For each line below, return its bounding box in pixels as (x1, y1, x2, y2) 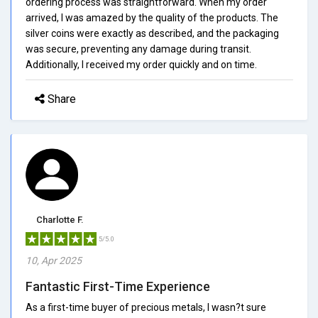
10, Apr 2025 (26, 254, 82, 266)
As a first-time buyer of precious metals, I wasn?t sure (26, 301, 266, 313)
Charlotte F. (36, 214, 84, 225)
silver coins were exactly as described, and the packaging (26, 27, 279, 39)
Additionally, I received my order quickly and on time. (26, 58, 257, 70)
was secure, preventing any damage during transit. (26, 43, 251, 55)
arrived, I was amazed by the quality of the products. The (26, 11, 278, 23)
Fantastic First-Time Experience (26, 278, 210, 294)
